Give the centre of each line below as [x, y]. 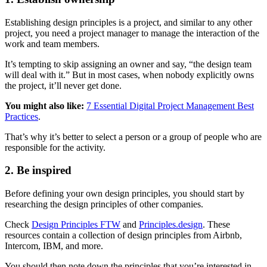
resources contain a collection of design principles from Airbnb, [123, 235]
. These [216, 225]
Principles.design [171, 225]
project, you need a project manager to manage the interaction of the [132, 33]
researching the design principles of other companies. [104, 204]
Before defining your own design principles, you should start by [125, 194]
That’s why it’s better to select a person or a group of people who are [133, 136]
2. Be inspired [40, 170]
